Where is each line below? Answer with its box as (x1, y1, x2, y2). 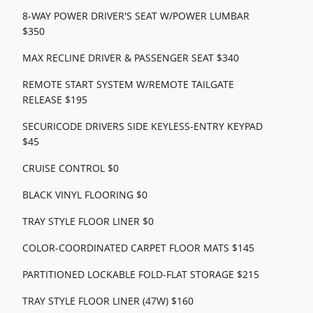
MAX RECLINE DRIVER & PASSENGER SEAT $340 (22, 51, 239, 65)
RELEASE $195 (22, 93, 87, 107)
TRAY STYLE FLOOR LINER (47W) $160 (22, 294, 194, 308)
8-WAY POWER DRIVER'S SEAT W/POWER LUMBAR (22, 9, 249, 23)
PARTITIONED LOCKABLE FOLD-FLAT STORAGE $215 (22, 268, 259, 282)
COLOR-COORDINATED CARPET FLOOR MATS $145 (22, 241, 254, 255)
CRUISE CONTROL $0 (22, 161, 119, 175)
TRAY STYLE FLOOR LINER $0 (22, 214, 154, 228)
